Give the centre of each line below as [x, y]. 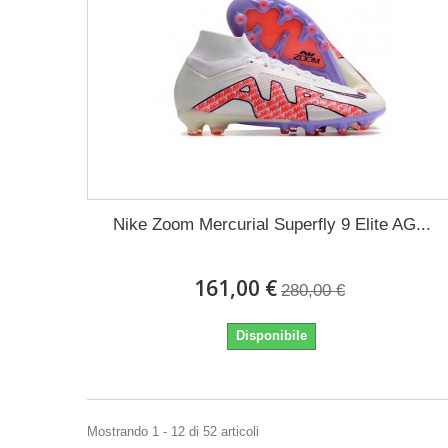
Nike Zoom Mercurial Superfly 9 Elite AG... [271, 224]
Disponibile [272, 335]
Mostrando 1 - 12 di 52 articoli [173, 431]
